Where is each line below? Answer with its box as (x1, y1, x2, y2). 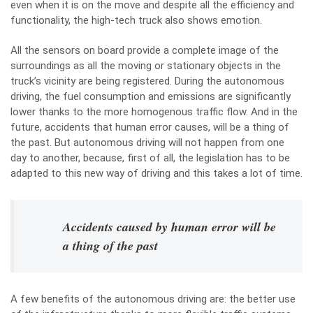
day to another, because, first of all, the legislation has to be (10, 152, 290, 164)
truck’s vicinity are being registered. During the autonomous (10, 75, 284, 87)
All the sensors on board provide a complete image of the (10, 44, 279, 57)
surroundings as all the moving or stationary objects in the (10, 59, 281, 72)
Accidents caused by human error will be (63, 218, 276, 235)
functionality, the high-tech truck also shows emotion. (10, 14, 262, 27)
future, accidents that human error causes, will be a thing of (10, 121, 289, 133)
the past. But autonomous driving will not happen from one (10, 136, 284, 149)
